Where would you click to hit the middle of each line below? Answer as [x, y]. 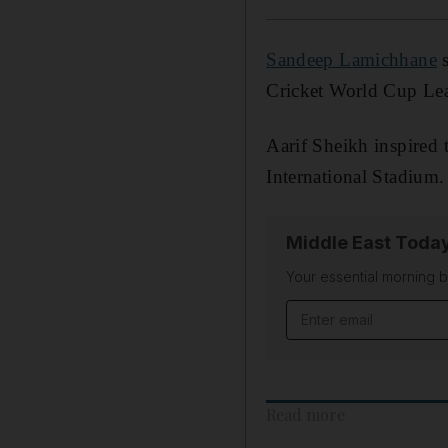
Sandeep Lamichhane [351, 59]
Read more [306, 414]
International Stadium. [355, 176]
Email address [342, 311]
